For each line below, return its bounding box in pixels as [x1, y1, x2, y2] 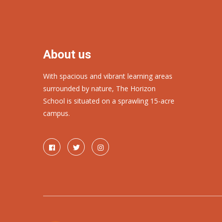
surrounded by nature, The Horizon [43, 84, 156, 93]
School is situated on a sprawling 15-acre [43, 96, 174, 106]
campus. [43, 109, 70, 118]
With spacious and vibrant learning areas [43, 71, 172, 81]
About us [43, 48, 91, 61]
